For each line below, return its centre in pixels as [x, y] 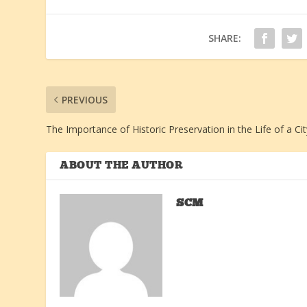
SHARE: [224, 38]
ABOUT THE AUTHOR [122, 165]
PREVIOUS [85, 99]
